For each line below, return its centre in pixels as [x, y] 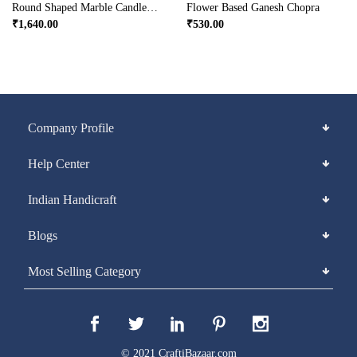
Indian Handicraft [72, 200]
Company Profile [71, 128]
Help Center [59, 164]
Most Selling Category [84, 271]
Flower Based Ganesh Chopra [253, 8]
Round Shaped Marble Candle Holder [152, 8]
